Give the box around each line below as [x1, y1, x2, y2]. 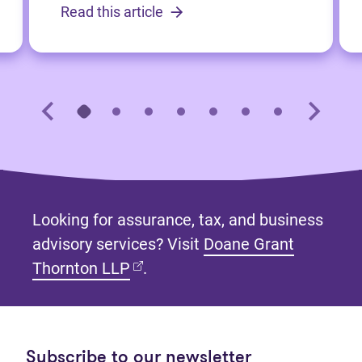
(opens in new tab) [129, 258, 263, 278]
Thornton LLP [32, 259, 130, 279]
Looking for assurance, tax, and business [32, 210, 323, 230]
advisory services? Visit [32, 234, 204, 255]
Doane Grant [204, 234, 294, 255]
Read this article [61, 3, 166, 21]
